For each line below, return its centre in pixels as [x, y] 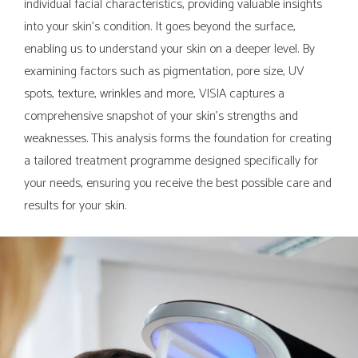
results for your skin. [75, 206]
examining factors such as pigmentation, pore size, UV [164, 72]
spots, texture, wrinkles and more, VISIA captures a [154, 94]
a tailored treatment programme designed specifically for [171, 161]
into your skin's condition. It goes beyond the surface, [160, 27]
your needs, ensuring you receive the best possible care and [178, 183]
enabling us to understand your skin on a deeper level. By [169, 49]
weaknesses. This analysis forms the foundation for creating [178, 139]
